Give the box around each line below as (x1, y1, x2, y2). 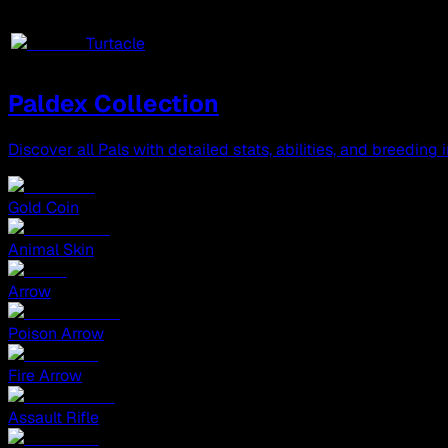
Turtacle (86, 33, 145, 55)
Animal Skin (8, 239, 94, 261)
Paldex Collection (8, 88, 219, 120)
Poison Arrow (8, 323, 104, 345)
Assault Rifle (8, 407, 99, 429)
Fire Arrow (8, 365, 82, 387)
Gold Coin (8, 197, 79, 219)
